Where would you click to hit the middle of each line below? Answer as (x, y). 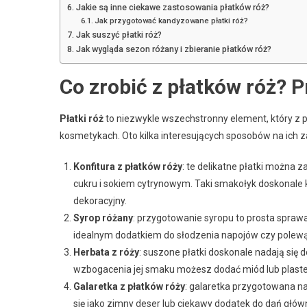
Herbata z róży (106, 252)
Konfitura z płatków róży (128, 166)
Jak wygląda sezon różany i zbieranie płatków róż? (173, 49)
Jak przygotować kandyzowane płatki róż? (172, 20)
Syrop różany (103, 218)
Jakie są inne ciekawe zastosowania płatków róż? (172, 7)
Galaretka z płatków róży (129, 286)
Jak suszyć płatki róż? (119, 34)
